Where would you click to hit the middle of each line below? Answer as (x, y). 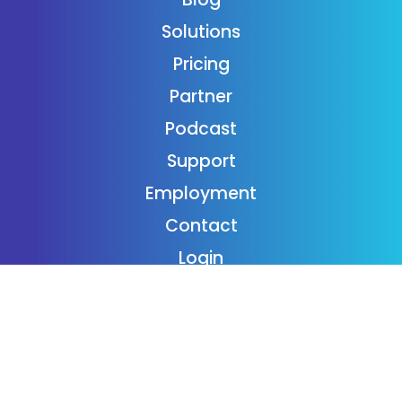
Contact (201, 225)
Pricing (201, 64)
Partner (201, 96)
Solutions (201, 31)
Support (201, 161)
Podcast (201, 128)
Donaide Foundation (201, 322)
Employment (201, 193)
